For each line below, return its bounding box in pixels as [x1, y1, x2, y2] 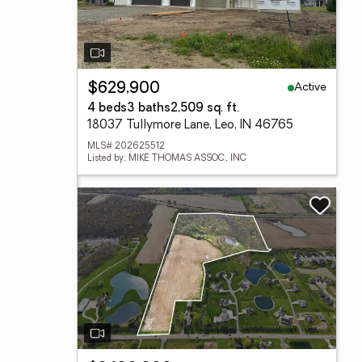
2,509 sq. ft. [170, 103, 239, 115]
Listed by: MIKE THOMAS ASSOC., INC [87, 154, 246, 163]
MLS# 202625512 [87, 142, 165, 151]
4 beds [87, 103, 127, 115]
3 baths [127, 103, 170, 115]
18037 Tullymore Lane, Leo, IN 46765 [87, 120, 293, 132]
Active [294, 81, 326, 94]
